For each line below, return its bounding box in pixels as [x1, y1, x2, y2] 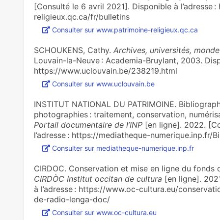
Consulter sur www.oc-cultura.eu [52, 208, 157, 217]
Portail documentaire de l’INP [33, 120, 142, 130]
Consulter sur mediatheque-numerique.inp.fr [52, 144, 194, 152]
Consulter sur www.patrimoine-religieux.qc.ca [52, 26, 198, 34]
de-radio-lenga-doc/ [33, 194, 110, 204]
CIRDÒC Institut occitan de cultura [33, 174, 162, 184]
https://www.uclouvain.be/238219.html [33, 66, 177, 76]
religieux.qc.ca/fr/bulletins [33, 12, 130, 22]
